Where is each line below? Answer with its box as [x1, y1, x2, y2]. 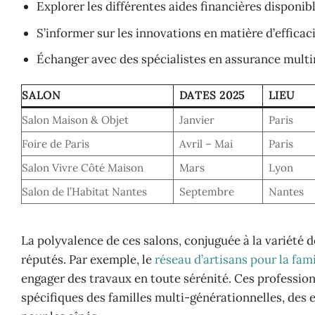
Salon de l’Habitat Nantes [22, 184, 147, 198]
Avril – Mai [179, 136, 233, 150]
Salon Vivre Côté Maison [22, 160, 143, 174]
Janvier [179, 112, 214, 127]
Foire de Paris [22, 136, 89, 150]
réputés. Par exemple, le [21, 251, 155, 267]
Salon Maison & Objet [22, 112, 129, 127]
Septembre [179, 184, 234, 198]
